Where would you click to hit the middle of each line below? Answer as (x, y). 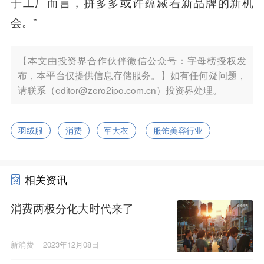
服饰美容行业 (178, 130)
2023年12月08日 (71, 244)
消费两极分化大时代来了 (72, 208)
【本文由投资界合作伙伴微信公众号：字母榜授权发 (132, 60)
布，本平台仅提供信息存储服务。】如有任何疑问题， (132, 75)
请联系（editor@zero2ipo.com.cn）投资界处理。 (120, 90)
